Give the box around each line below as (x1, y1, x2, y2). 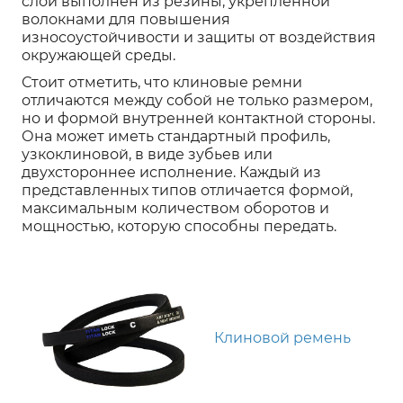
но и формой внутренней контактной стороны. (22, 110, 375, 128)
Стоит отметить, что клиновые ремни (22, 74, 302, 92)
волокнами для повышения (22, 11, 230, 29)
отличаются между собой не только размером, (22, 92, 372, 110)
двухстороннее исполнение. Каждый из (22, 164, 321, 182)
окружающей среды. (22, 47, 175, 65)
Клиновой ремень (214, 329, 351, 347)
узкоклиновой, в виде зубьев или (22, 146, 273, 164)
